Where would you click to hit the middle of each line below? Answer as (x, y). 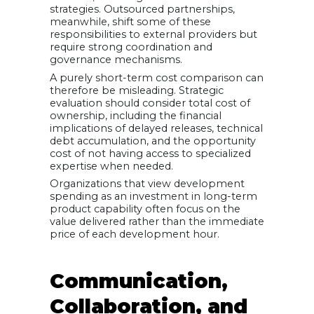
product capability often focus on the (145, 209)
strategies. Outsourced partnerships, (142, 9)
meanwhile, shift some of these (130, 22)
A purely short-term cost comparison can (157, 77)
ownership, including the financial (136, 115)
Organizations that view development (147, 183)
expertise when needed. (111, 166)
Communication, (139, 281)
